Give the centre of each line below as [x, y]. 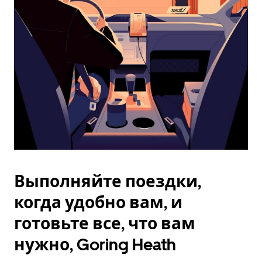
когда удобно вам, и [98, 202]
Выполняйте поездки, [108, 181]
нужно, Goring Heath [95, 244]
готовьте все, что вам [105, 223]
